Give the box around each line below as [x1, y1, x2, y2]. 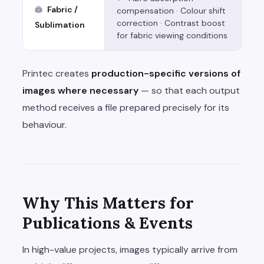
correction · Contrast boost [117, 18, 225, 29]
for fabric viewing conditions [117, 30, 227, 41]
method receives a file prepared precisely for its [22, 101, 229, 114]
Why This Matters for [22, 193, 194, 213]
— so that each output [138, 84, 240, 97]
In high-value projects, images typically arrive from [22, 243, 237, 256]
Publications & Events [22, 213, 193, 233]
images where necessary [22, 84, 138, 97]
